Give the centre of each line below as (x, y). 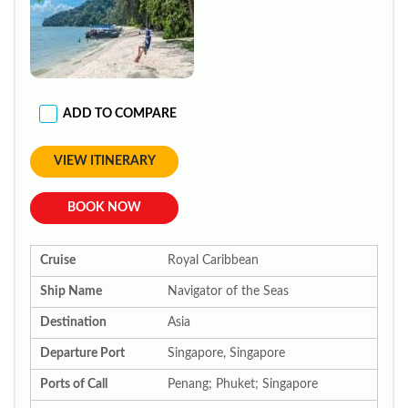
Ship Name (71, 291)
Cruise (58, 260)
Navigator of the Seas (228, 291)
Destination (73, 322)
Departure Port (82, 353)
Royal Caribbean (213, 260)
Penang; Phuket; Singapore (243, 384)
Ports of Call (74, 384)
